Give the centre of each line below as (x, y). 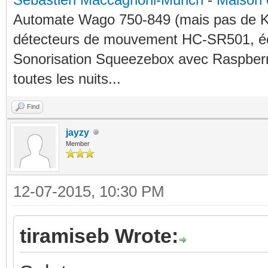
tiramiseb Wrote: (99, 235)
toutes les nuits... (67, 78)
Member (78, 143)
